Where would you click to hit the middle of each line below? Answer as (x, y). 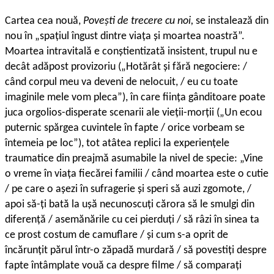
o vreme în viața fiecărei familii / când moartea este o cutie (137, 174)
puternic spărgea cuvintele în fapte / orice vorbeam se (125, 128)
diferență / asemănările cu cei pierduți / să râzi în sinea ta (132, 220)
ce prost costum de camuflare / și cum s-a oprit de (117, 235)
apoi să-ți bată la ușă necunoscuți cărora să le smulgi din (130, 205)
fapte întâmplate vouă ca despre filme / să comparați (123, 266)
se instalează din (232, 21)
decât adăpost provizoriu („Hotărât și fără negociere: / (126, 67)
